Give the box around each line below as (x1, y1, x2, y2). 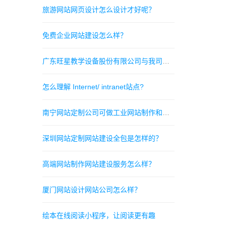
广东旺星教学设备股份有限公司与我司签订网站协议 (162, 57, 169, 65)
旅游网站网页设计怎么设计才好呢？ (42, 6, 155, 14)
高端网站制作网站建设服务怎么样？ (42, 160, 155, 168)
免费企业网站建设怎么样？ (42, 31, 127, 39)
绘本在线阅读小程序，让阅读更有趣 (42, 211, 155, 219)
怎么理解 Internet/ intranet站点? (42, 83, 144, 91)
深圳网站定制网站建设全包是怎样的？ (42, 134, 162, 142)
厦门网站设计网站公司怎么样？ (42, 186, 141, 194)
